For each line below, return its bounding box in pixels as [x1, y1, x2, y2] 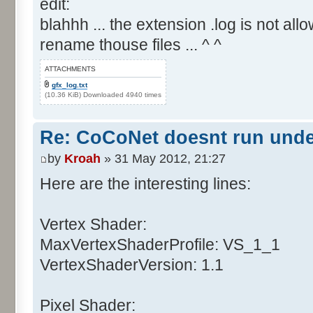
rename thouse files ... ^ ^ [40, 36, 221, 54]
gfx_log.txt [52, 81, 87, 89]
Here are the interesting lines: [40, 174, 251, 193]
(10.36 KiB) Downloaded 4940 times [45, 91, 161, 99]
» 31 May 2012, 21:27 [101, 151, 226, 166]
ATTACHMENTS [45, 65, 96, 73]
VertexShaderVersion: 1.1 [40, 255, 224, 274]
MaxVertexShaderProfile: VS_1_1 [40, 235, 280, 254]
